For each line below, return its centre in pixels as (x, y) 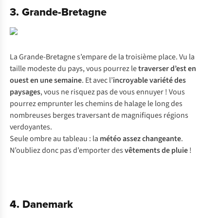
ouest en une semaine (46, 80)
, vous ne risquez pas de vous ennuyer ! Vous (113, 92)
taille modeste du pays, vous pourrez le (74, 69)
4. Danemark (41, 204)
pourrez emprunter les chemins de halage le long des (96, 104)
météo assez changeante (140, 139)
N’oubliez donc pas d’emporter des (67, 150)
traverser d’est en (167, 69)
